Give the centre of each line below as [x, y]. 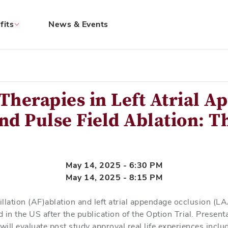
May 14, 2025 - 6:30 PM [114, 165]
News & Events [78, 24]
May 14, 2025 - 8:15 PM [114, 177]
